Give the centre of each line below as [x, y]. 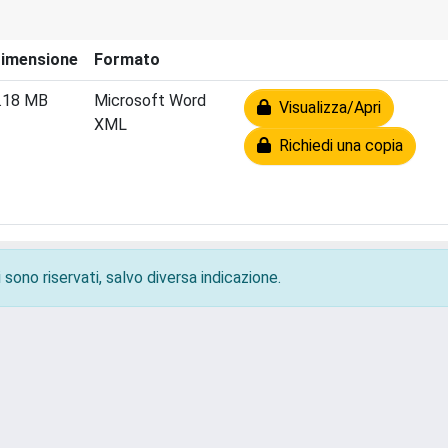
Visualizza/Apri [326, 107]
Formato [127, 59]
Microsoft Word [150, 100]
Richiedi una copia [337, 145]
